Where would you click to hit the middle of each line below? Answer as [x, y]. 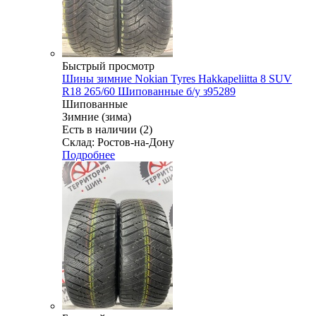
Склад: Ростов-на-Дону [118, 142]
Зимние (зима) [97, 116]
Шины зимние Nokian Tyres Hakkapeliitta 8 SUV [177, 78]
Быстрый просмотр [108, 66]
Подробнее [89, 154]
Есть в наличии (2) [107, 129]
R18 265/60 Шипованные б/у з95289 [149, 91]
